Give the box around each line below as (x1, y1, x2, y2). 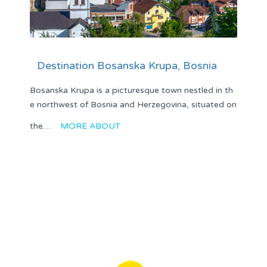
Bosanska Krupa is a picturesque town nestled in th (30, 85, 233, 96)
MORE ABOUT (60, 121, 120, 132)
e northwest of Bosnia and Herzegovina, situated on (30, 100, 237, 110)
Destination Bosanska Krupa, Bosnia (37, 59, 217, 73)
